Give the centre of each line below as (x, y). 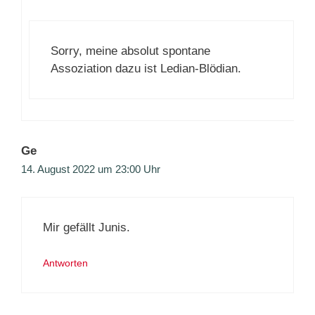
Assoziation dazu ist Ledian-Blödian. (146, 69)
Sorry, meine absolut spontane (130, 51)
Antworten (65, 263)
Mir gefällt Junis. (86, 227)
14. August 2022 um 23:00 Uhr (91, 169)
